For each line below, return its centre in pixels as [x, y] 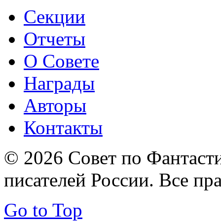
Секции [55, 16]
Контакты [63, 127]
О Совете [61, 61]
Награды [59, 83]
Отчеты [55, 38]
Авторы [55, 105]
